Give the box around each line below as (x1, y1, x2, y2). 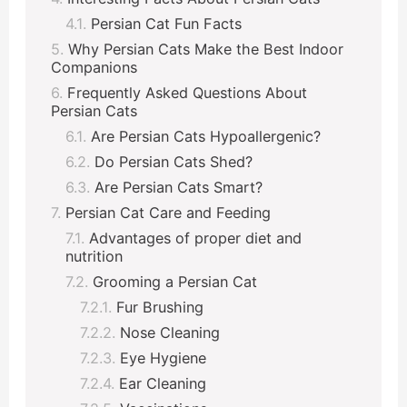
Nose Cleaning (119, 323, 224, 342)
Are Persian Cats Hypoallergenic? (90, 127, 321, 146)
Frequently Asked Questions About (66, 84, 307, 103)
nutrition (65, 247, 127, 266)
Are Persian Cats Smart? (94, 178, 263, 197)
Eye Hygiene (119, 349, 211, 368)
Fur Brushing (115, 298, 208, 317)
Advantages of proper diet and (88, 229, 302, 248)
